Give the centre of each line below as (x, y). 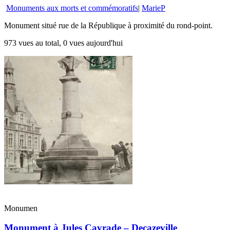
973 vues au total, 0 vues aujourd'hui (63, 43)
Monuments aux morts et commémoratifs (72, 8)
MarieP (154, 8)
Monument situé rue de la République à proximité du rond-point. (108, 25)
